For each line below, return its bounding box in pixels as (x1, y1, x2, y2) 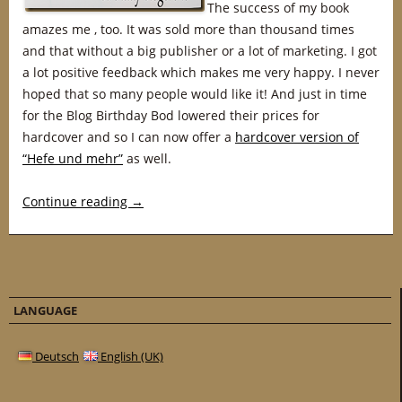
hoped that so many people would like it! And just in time (22, 85, 367, 102)
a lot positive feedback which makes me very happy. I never (22, 64, 380, 81)
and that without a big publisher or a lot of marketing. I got (22, 42, 377, 59)
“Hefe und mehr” (22, 150, 123, 167)
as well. (123, 150, 171, 167)
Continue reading (22, 193, 131, 210)
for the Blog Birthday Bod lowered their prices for (22, 107, 319, 124)
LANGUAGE (13, 302, 77, 319)
